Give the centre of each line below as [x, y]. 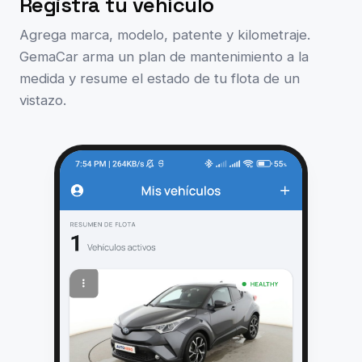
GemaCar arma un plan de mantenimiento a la [164, 57]
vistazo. [43, 101]
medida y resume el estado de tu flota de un [160, 79]
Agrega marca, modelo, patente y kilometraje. [165, 35]
